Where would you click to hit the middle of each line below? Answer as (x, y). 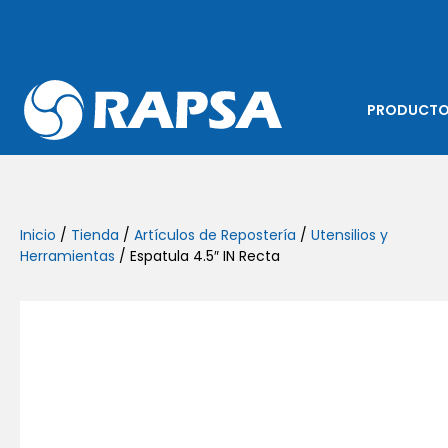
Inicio (38, 235)
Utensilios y (349, 235)
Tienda (95, 235)
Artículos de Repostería (215, 235)
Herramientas (67, 256)
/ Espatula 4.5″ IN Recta (197, 256)
